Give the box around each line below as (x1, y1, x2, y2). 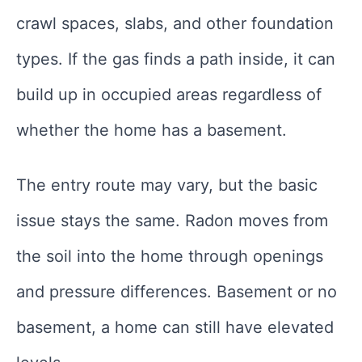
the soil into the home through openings (16, 246, 323, 267)
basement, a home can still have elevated (16, 318, 334, 338)
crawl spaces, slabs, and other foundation (16, 14, 334, 34)
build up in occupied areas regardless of (16, 85, 322, 105)
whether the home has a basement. (16, 120, 287, 141)
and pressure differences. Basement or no (16, 282, 337, 302)
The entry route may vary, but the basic (16, 175, 318, 196)
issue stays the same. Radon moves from (16, 211, 328, 231)
